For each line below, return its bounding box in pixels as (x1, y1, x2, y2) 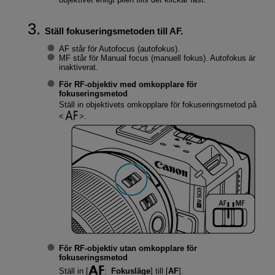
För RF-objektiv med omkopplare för (58, 80, 197, 90)
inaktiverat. (58, 63, 98, 72)
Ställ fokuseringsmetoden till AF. (44, 25, 183, 36)
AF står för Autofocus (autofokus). (58, 44, 180, 54)
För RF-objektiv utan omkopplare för (58, 243, 197, 253)
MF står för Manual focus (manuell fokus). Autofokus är (58, 53, 255, 63)
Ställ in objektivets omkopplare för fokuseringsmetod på (58, 99, 257, 109)
